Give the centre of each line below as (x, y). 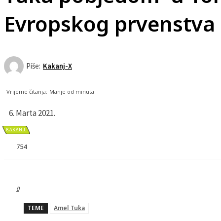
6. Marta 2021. (32, 113)
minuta (84, 92)
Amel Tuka (69, 208)
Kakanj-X (57, 66)
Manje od (62, 92)
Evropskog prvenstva (110, 23)
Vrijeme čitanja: (27, 92)
